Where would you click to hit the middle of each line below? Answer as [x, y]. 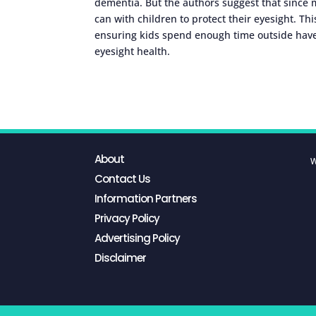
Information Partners [146, 199]
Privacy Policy [127, 219]
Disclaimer [121, 258]
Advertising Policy [138, 238]
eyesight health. [133, 51]
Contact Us [123, 179]
